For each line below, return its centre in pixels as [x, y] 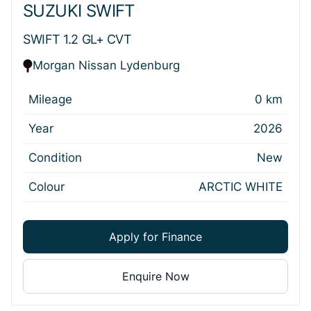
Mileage [50, 99]
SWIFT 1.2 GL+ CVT [77, 39]
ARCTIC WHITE [241, 187]
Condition [55, 158]
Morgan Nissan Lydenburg [106, 65]
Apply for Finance [155, 236]
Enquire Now [155, 276]
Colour [47, 187]
